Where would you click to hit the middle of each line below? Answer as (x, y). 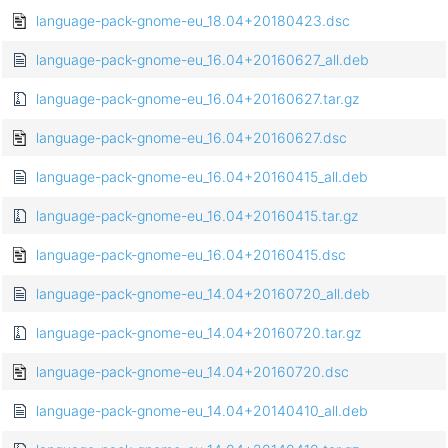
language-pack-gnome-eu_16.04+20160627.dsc (191, 138)
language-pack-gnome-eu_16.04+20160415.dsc (191, 255)
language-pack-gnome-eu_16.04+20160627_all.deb (202, 60)
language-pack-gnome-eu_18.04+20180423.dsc (193, 21)
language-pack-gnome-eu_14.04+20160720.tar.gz (198, 333)
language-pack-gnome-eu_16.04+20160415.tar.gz (197, 216)
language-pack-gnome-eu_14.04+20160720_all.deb (203, 294)
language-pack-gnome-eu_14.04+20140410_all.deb (202, 411)
